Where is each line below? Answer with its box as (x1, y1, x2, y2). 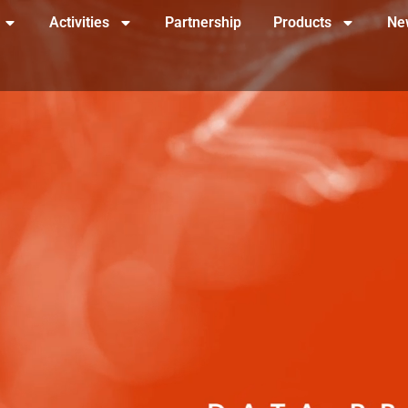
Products (273, 14, 331, 31)
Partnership (165, 14, 241, 31)
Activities (49, 14, 109, 31)
